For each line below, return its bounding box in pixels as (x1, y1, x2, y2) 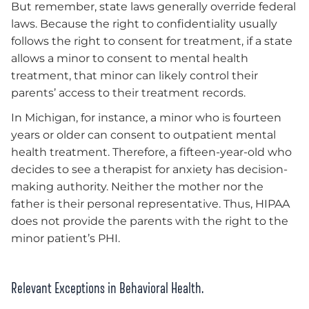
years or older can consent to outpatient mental (11, 128, 276, 141)
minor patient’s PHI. (11, 231, 120, 245)
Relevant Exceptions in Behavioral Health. (11, 281, 203, 296)
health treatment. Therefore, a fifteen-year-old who (11, 145, 292, 159)
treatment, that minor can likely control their (11, 69, 258, 83)
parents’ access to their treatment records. (11, 86, 248, 100)
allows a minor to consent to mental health (11, 52, 248, 66)
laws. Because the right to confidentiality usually (11, 17, 277, 31)
